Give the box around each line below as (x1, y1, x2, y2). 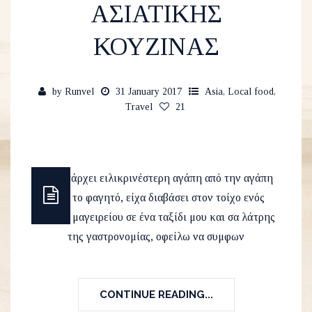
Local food (228, 86, 274, 97)
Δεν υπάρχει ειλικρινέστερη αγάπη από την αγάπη (39, 172, 273, 185)
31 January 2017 (116, 86, 182, 97)
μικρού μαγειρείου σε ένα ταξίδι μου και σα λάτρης (37, 211, 275, 224)
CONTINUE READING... (99, 288, 213, 302)
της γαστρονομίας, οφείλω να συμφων (68, 231, 244, 243)
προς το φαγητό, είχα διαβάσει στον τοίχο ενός (47, 192, 265, 204)
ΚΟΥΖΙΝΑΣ (93, 33, 219, 61)
